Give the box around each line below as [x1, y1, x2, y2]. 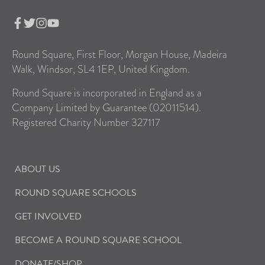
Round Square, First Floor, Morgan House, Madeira [12, 47, 227, 62]
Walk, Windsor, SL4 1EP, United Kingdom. [12, 62, 190, 76]
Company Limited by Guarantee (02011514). [12, 100, 201, 115]
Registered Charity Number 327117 [12, 115, 160, 130]
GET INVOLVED [15, 209, 82, 224]
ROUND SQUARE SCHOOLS [15, 186, 137, 200]
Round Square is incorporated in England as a [12, 85, 202, 100]
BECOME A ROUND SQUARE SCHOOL [15, 233, 182, 247]
